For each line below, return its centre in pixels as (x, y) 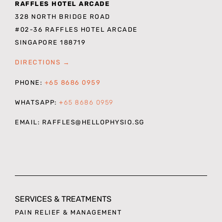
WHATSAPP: (37, 102)
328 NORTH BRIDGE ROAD (63, 16)
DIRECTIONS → (42, 62)
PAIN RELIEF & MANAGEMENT (68, 212)
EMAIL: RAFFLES (45, 122)
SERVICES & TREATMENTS (63, 199)
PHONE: (30, 82)
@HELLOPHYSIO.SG (110, 122)
